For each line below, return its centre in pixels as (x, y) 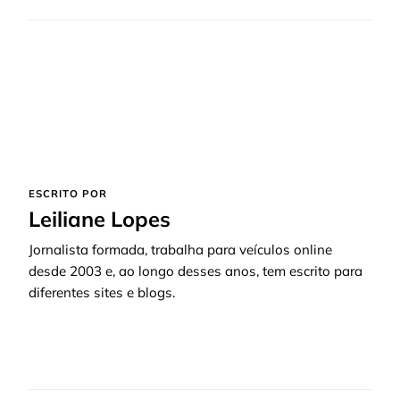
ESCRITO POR (68, 194)
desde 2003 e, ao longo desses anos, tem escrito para (196, 271)
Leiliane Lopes (100, 219)
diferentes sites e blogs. (102, 293)
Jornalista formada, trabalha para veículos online (180, 250)
